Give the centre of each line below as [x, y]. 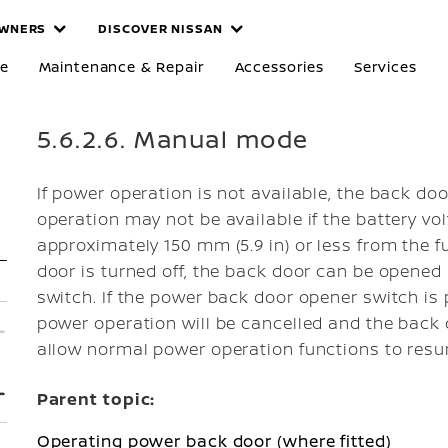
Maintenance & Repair [121, 66]
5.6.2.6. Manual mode [172, 138]
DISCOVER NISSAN [160, 28]
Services [385, 66]
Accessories [279, 66]
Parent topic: [96, 399]
